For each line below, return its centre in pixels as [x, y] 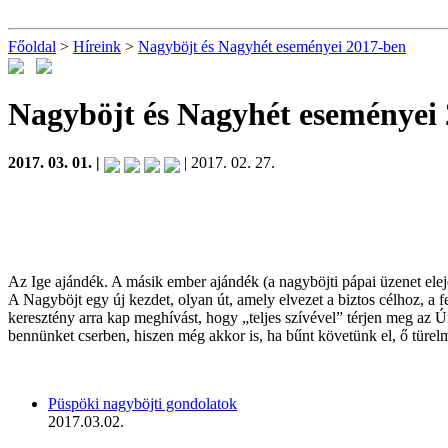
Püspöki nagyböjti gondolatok [142, 403]
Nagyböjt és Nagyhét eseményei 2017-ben [272, 46]
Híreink [97, 46]
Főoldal [32, 46]
